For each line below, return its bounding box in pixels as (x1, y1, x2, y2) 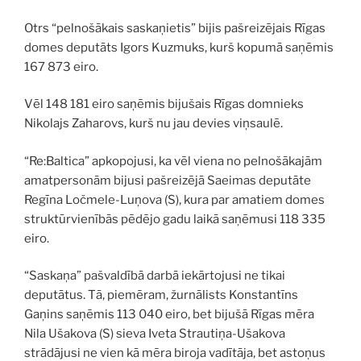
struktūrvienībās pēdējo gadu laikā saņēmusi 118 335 (24, 211, 326, 226)
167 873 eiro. (24, 59, 98, 74)
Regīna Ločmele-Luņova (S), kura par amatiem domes (24, 192, 325, 207)
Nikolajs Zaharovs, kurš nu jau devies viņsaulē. (24, 116, 283, 131)
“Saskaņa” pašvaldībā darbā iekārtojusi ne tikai (24, 268, 285, 283)
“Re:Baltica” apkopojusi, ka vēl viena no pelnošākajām (24, 153, 322, 168)
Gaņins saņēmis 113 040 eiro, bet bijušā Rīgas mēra (24, 307, 314, 322)
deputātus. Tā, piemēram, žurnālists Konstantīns (24, 288, 298, 302)
